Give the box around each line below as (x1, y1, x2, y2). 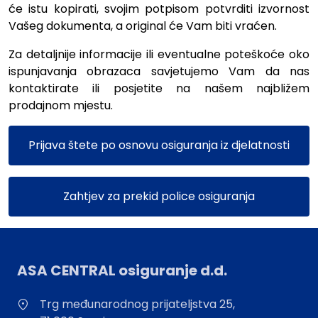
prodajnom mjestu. (9, 97, 113, 114)
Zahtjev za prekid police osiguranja (63, 188, 255, 204)
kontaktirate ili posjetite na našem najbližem (9, 80, 309, 97)
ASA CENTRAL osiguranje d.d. (17, 261, 227, 280)
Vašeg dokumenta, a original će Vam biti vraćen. (9, 18, 277, 34)
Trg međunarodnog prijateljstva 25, (40, 296, 235, 312)
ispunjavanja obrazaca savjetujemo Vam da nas (9, 63, 309, 79)
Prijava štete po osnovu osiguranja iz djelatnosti (28, 137, 290, 153)
